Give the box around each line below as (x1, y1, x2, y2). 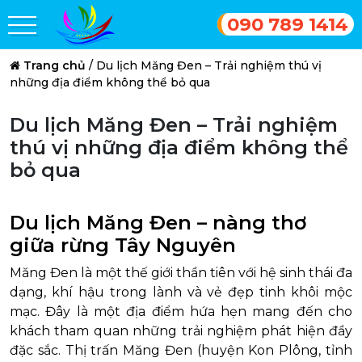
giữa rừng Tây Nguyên (10, 234, 236, 257)
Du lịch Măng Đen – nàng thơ (10, 211, 306, 234)
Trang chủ (23, 58, 86, 73)
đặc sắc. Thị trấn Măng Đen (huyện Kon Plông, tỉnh (10, 343, 352, 358)
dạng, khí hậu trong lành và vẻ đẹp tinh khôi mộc (10, 284, 352, 300)
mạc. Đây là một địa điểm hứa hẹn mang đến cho (10, 304, 352, 319)
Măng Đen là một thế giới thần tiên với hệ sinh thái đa (10, 265, 352, 280)
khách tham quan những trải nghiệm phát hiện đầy (10, 323, 352, 339)
